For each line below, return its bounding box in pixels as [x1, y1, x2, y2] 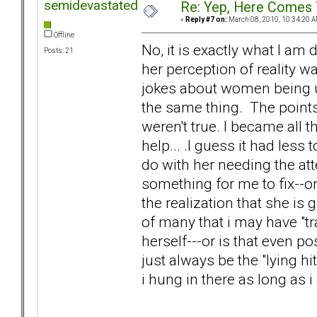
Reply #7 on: [185, 16, 227, 24]
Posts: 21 [44, 47, 74, 55]
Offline [52, 31, 74, 40]
